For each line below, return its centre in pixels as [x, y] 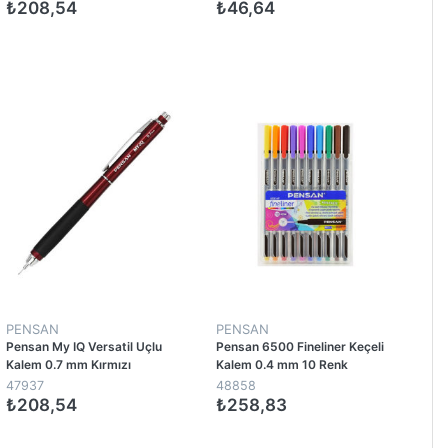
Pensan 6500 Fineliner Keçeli [299, 346]
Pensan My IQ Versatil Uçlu [83, 346]
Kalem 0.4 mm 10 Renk [281, 364]
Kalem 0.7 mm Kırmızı [68, 364]
